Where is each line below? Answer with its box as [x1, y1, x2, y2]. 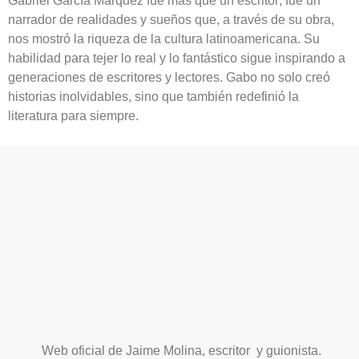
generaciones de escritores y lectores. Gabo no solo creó [8, 71, 330, 85]
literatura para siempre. [8, 109, 139, 123]
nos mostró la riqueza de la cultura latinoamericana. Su [8, 32, 320, 46]
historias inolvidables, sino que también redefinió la [8, 90, 299, 104]
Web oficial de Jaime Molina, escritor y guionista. [38, 343, 321, 357]
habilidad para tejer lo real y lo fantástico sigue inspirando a [8, 51, 345, 66]
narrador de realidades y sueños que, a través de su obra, [8, 13, 334, 27]
